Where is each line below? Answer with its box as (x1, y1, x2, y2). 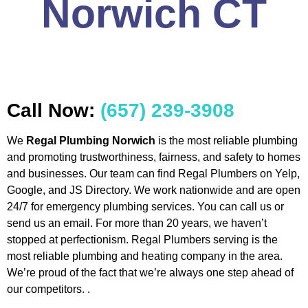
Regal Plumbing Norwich (26, 134, 155, 146)
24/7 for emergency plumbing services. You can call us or (7, 200, 284, 212)
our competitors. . (7, 283, 90, 295)
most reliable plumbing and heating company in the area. (7, 250, 283, 262)
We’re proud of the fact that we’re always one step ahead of (7, 266, 294, 278)
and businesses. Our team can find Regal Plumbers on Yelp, (7, 167, 300, 179)
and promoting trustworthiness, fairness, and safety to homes (7, 151, 300, 163)
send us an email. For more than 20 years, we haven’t (7, 217, 267, 229)
